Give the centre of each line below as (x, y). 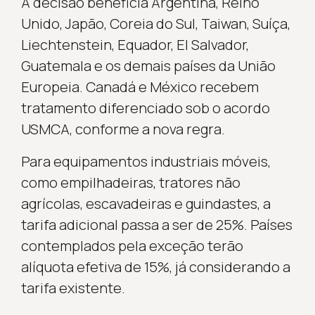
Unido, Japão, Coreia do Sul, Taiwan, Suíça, (155, 23)
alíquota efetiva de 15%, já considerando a (155, 266)
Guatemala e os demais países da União (148, 65)
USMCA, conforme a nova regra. (123, 129)
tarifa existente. (73, 288)
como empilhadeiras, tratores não (130, 182)
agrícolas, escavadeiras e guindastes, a (146, 203)
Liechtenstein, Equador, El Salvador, (135, 44)
